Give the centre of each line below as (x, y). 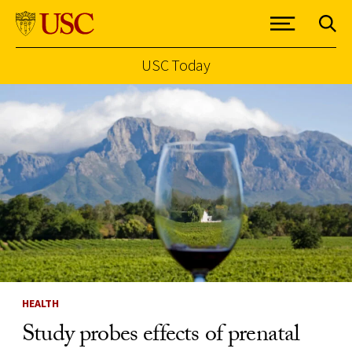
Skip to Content (54, 92)
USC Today (176, 65)
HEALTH (40, 303)
